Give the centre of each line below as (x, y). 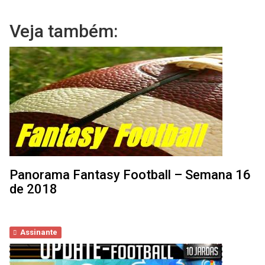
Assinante (39, 232)
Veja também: (64, 31)
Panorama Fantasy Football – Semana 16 (130, 175)
